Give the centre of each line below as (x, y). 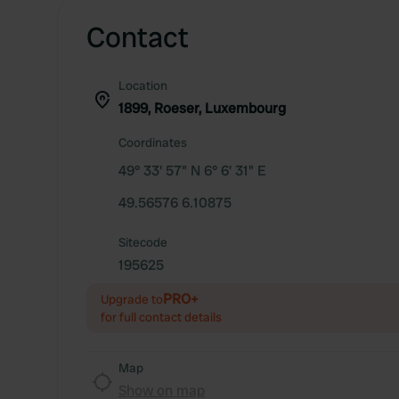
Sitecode (143, 242)
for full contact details (161, 317)
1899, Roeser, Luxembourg (202, 108)
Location (143, 85)
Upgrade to (132, 299)
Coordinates (153, 142)
